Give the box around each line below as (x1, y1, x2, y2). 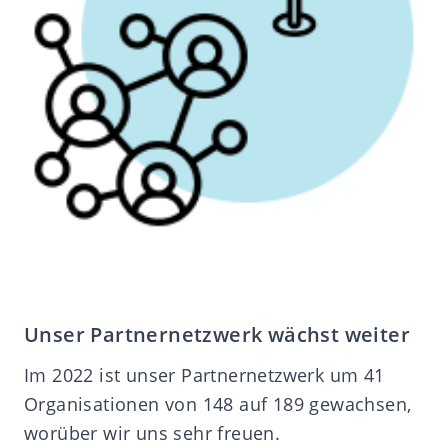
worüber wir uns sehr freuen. (24, 421, 281, 446)
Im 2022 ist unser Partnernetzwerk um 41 (24, 363, 385, 388)
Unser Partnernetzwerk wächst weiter (24, 321, 410, 349)
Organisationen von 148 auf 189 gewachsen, (24, 392, 412, 417)
